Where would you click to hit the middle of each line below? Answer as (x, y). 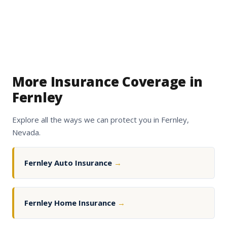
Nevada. (26, 133)
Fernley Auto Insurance (69, 163)
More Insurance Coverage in (108, 82)
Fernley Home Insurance (71, 203)
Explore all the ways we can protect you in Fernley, (101, 120)
